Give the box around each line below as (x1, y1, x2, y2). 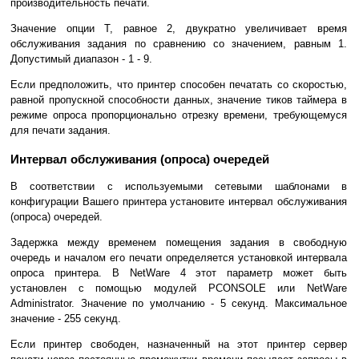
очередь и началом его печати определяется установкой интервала (10, 251, 347, 264)
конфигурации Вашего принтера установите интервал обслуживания (10, 195, 347, 208)
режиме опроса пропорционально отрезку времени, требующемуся (10, 108, 347, 121)
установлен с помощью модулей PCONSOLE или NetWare (10, 281, 347, 294)
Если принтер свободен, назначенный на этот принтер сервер (10, 337, 347, 350)
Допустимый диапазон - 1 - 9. (10, 52, 152, 65)
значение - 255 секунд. (10, 312, 121, 325)
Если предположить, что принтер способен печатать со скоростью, (10, 78, 347, 91)
